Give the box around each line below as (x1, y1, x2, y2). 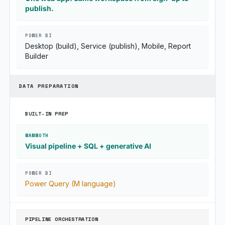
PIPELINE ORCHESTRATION (25, 215, 98, 223)
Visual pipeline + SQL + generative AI (25, 142, 151, 150)
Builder (25, 52, 48, 60)
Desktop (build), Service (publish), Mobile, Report (25, 42, 191, 50)
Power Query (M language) (25, 179, 116, 188)
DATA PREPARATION (19, 82, 79, 90)
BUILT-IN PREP (25, 110, 68, 118)
